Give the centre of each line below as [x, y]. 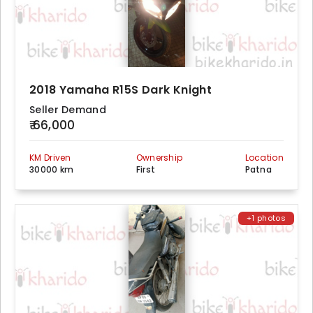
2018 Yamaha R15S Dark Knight [121, 90]
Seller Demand [68, 110]
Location [264, 158]
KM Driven [50, 158]
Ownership [159, 158]
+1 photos [266, 218]
